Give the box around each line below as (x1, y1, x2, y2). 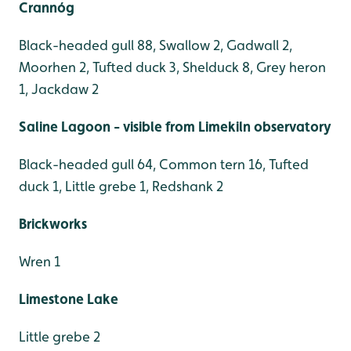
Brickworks (19, 215, 87, 233)
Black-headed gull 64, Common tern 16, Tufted (19, 156, 309, 173)
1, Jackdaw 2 (19, 81, 99, 98)
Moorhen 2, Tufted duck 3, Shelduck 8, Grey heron (19, 59, 326, 76)
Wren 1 (19, 253, 60, 270)
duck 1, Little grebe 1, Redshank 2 (19, 178, 223, 195)
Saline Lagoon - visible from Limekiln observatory (19, 118, 331, 136)
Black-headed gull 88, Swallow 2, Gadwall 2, (19, 37, 292, 54)
